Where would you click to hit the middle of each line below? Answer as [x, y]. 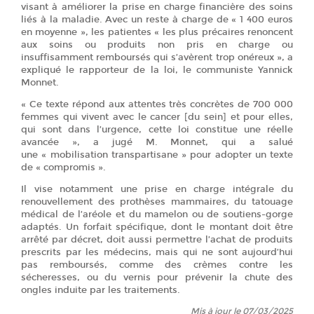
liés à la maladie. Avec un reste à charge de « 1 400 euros [157, 20]
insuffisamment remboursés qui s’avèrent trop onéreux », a [157, 57]
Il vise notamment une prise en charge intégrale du [157, 189]
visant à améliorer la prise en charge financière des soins [157, 7]
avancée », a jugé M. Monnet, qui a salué [157, 142]
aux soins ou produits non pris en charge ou [157, 45]
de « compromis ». [63, 168]
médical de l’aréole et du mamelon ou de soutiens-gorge [157, 214]
